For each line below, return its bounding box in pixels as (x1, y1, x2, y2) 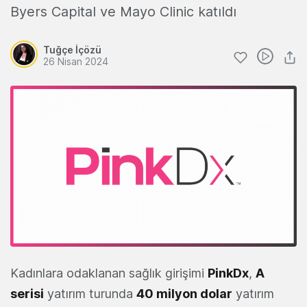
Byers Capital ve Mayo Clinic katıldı (10, 3, 236, 20)
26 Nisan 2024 (43, 56, 108, 67)
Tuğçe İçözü (43, 44, 101, 56)
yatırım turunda (44, 286, 136, 302)
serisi (10, 286, 44, 302)
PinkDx (208, 266, 249, 281)
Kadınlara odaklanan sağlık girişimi (10, 266, 208, 281)
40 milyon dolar (136, 286, 232, 302)
